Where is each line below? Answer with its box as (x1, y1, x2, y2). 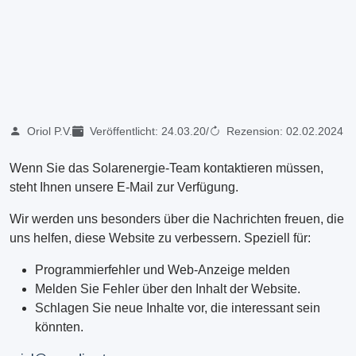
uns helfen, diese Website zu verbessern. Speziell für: (10, 231, 311, 246)
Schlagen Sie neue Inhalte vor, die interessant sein (35, 301, 320, 315)
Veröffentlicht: (87, 125, 161, 138)
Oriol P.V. (24, 125, 72, 138)
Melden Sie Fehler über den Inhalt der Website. (35, 282, 300, 296)
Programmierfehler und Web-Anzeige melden (35, 263, 290, 277)
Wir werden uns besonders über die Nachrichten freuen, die (10, 212, 344, 226)
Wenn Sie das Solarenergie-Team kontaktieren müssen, (10, 161, 323, 176)
